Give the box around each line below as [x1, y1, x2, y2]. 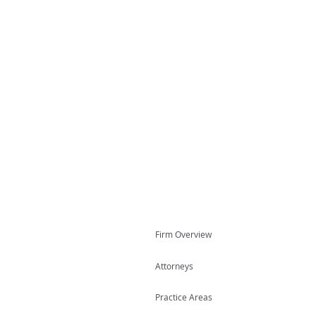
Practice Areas [155, 291, 212, 303]
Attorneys [155, 260, 193, 272]
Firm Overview [155, 229, 212, 240]
